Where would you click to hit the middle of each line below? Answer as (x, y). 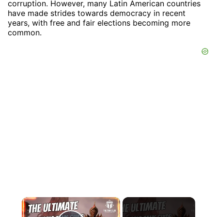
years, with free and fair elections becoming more (99, 23)
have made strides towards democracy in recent (97, 13)
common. (25, 32)
